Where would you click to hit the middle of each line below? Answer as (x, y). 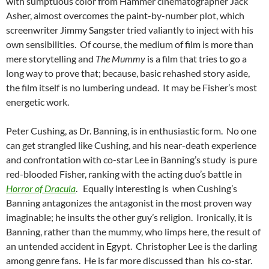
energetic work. (38, 102)
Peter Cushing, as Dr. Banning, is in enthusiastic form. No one (131, 131)
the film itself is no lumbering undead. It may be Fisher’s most (131, 88)
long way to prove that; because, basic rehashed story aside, (128, 73)
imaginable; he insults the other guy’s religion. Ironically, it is (129, 217)
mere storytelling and (51, 59)
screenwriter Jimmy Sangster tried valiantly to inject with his (130, 30)
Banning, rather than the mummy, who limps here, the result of (133, 232)
